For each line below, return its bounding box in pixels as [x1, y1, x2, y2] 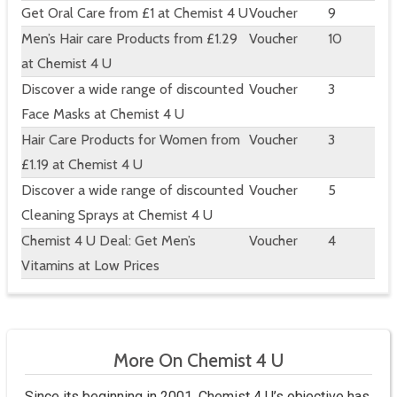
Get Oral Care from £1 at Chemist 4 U [21, 4, 248, 22]
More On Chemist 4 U [113, 349, 284, 372]
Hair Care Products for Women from [21, 131, 240, 149]
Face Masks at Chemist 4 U [21, 105, 184, 123]
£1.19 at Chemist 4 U [21, 156, 143, 174]
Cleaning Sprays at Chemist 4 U [21, 206, 213, 224]
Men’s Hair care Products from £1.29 [21, 30, 237, 48]
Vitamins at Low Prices [21, 257, 160, 275]
